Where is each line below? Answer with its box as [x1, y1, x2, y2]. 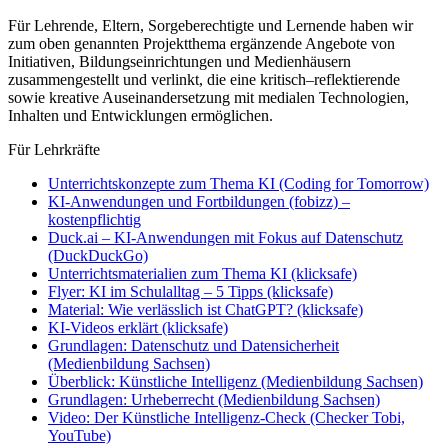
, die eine [199, 70, 260, 88]
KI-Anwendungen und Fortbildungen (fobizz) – [48, 192, 350, 210]
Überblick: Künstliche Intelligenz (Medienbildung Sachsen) [48, 372, 423, 390]
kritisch [260, 70, 306, 88]
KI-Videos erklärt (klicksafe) [48, 318, 228, 336]
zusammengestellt [8, 70, 119, 88]
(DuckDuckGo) [48, 246, 148, 264]
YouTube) [48, 426, 111, 444]
